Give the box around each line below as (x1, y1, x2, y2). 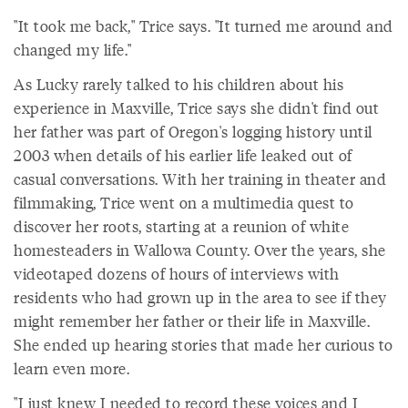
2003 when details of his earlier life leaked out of (14, 144, 352, 167)
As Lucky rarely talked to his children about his (14, 73, 343, 96)
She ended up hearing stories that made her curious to (14, 333, 393, 356)
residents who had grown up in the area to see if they (14, 286, 387, 309)
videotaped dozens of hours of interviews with (14, 262, 340, 285)
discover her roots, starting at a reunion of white (14, 215, 349, 238)
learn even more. (14, 357, 129, 380)
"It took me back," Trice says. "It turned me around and (14, 15, 393, 37)
